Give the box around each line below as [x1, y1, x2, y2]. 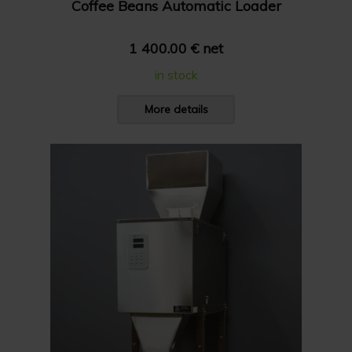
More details [144, 102, 208, 116]
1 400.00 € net [129, 39, 223, 57]
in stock [154, 67, 198, 82]
